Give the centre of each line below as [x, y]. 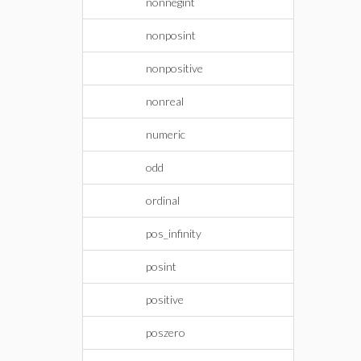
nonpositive [174, 68]
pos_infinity [174, 233]
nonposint [171, 35]
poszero [166, 332]
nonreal [165, 101]
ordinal [163, 200]
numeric [166, 134]
